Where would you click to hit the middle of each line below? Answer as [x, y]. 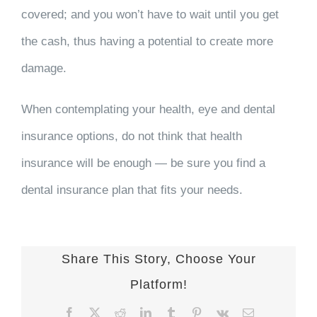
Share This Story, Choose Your [158, 259]
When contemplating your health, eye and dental [148, 110]
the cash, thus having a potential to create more [147, 42]
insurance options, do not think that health [132, 137]
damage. [44, 69]
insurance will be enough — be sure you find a [143, 163]
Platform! [158, 285]
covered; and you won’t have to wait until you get [150, 15]
